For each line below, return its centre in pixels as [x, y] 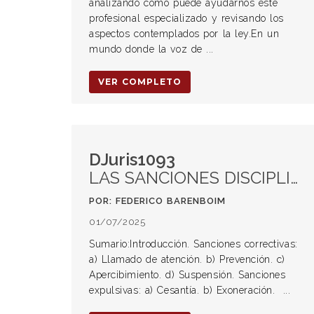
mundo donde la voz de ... [151, 49]
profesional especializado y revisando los [186, 18]
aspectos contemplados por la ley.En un [184, 34]
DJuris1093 [132, 159]
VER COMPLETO [140, 82]
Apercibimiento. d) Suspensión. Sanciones [187, 275]
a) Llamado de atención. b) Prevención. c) [187, 259]
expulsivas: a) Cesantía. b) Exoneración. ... [190, 290]
